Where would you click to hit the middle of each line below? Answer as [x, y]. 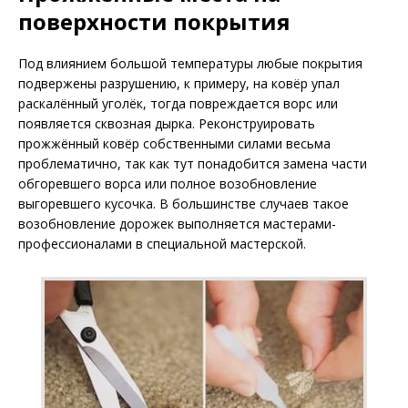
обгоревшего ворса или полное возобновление [168, 183]
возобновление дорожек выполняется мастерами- [177, 223]
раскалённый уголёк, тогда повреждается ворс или [178, 103]
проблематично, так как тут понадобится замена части [193, 163]
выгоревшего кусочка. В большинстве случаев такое [184, 203]
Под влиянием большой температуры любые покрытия [190, 63]
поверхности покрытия [154, 21]
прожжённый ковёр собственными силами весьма [174, 143]
